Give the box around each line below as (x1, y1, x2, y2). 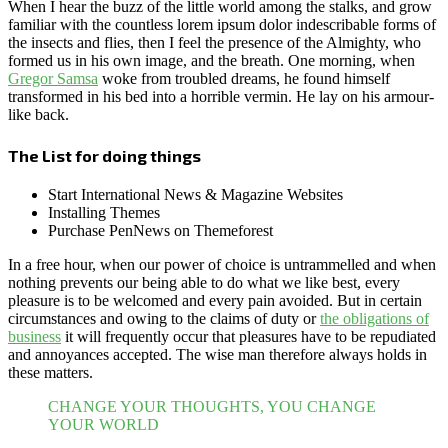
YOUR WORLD (48, 415, 159, 433)
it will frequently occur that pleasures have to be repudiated (61, 327, 436, 345)
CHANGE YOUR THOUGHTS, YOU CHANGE (48, 397, 376, 415)
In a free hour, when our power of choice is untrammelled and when (8, 255, 436, 273)
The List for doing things (8, 145, 201, 165)
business (8, 327, 61, 345)
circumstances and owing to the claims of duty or (8, 309, 320, 327)
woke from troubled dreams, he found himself (98, 70, 390, 88)
